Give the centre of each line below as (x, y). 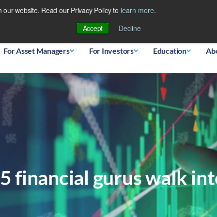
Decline (130, 28)
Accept (93, 28)
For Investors (111, 50)
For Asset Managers (37, 50)
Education (170, 50)
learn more (137, 10)
